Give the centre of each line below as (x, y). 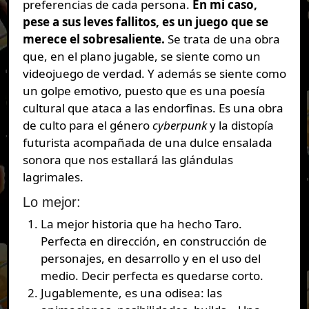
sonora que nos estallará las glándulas (128, 160)
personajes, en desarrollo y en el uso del (150, 258)
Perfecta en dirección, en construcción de (153, 241)
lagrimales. (53, 177)
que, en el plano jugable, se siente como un (141, 57)
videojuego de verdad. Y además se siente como (154, 74)
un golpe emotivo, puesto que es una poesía (144, 91)
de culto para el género (87, 126)
